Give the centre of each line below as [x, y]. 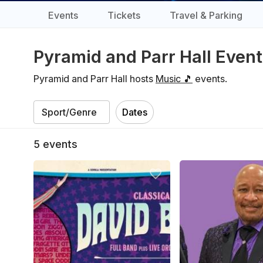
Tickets [124, 15]
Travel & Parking [206, 15]
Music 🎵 [174, 79]
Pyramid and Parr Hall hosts [95, 79]
